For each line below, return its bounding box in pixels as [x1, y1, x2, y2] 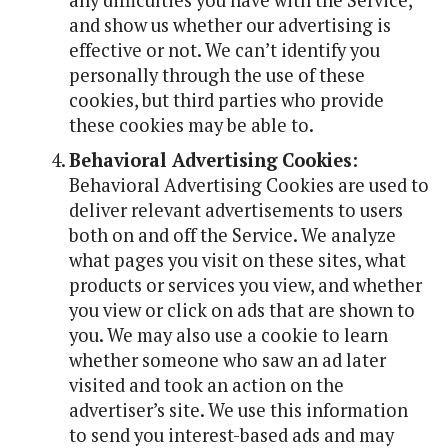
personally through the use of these [68, 63, 365, 87]
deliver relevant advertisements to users [68, 198, 403, 222]
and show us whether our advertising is [68, 13, 391, 37]
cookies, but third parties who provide [68, 88, 384, 112]
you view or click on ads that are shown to [68, 298, 415, 322]
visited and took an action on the [68, 373, 344, 397]
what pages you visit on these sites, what [68, 248, 406, 272]
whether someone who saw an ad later [68, 348, 386, 372]
